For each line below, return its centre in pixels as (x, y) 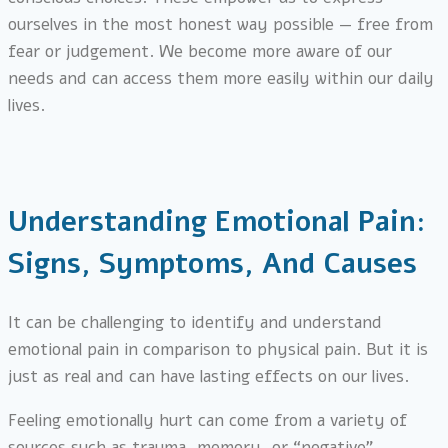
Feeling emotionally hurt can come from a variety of (207, 420)
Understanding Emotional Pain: (216, 222)
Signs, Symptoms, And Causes (212, 264)
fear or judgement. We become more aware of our (200, 52)
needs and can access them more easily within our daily (221, 79)
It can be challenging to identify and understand (195, 322)
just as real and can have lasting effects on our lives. (208, 376)
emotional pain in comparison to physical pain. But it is (218, 349)
